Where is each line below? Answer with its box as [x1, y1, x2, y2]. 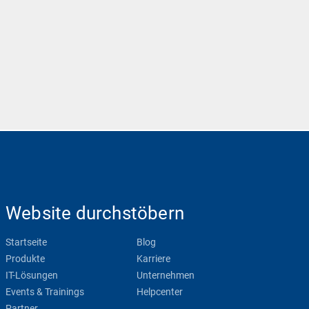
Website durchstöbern [5, 203, 184, 223]
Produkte [5, 253, 45, 264]
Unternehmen [136, 270, 195, 281]
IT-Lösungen [5, 270, 58, 281]
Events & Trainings [5, 286, 84, 297]
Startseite [5, 237, 47, 248]
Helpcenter [136, 286, 183, 297]
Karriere [136, 253, 170, 264]
